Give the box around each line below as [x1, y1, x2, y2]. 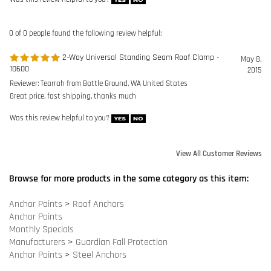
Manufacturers [9, 152, 65, 165]
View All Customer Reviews [176, 65, 262, 75]
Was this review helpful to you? [10, 30, 111, 39]
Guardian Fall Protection [76, 152, 168, 165]
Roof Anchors [73, 114, 124, 127]
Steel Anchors [73, 165, 126, 178]
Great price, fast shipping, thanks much [10, 8, 136, 18]
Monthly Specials [9, 140, 74, 152]
